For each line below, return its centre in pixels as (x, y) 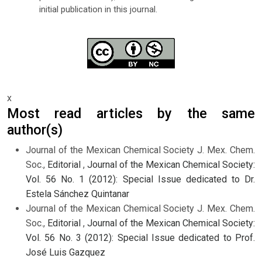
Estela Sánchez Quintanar (77, 194)
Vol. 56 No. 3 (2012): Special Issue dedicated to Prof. (140, 238)
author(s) (35, 130)
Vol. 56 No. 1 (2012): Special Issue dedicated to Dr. (140, 180)
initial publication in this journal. (98, 10)
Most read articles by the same (131, 114)
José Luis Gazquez (65, 253)
